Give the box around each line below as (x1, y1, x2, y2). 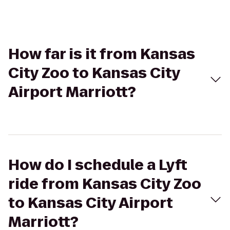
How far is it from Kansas (8, 44, 195, 64)
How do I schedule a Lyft (8, 155, 187, 175)
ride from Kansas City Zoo (8, 174, 201, 194)
